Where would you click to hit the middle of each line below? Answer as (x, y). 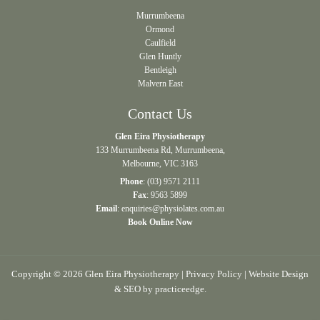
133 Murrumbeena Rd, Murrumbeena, (160, 150)
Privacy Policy (214, 274)
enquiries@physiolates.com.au (173, 208)
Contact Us (160, 113)
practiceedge (179, 289)
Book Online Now (160, 222)
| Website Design (275, 274)
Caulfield (160, 42)
